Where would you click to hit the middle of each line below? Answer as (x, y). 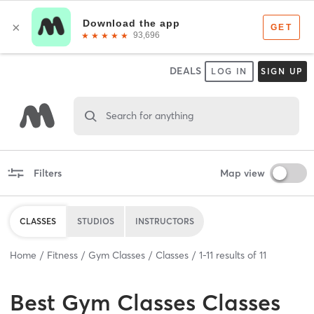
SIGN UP (282, 71)
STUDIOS (96, 221)
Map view (242, 173)
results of (236, 255)
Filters (47, 173)
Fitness (62, 255)
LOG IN (229, 71)
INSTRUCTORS (165, 221)
